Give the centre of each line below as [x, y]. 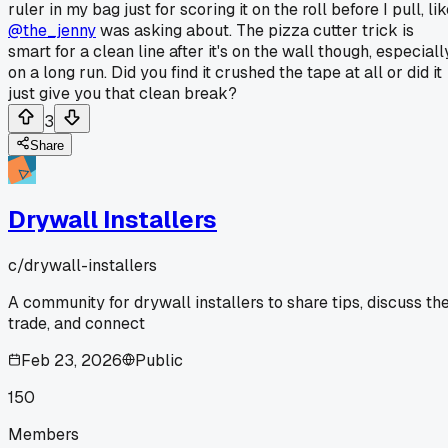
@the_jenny [52, 30]
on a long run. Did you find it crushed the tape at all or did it [225, 72]
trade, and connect [76, 323]
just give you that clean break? [122, 93]
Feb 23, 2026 [71, 360]
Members [43, 434]
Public [159, 360]
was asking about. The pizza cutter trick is [255, 30]
